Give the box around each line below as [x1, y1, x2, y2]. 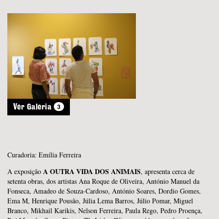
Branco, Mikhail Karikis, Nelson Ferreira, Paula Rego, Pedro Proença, [7, 205, 202, 215]
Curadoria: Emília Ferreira [7, 150, 81, 159]
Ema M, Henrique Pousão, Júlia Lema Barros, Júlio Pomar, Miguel [7, 196, 193, 205]
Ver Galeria [13, 103, 54, 111]
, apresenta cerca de [141, 166, 195, 176]
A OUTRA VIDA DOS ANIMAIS [43, 166, 141, 176]
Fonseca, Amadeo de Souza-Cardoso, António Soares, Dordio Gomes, [7, 186, 201, 196]
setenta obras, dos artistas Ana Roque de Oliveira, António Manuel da [7, 176, 199, 186]
